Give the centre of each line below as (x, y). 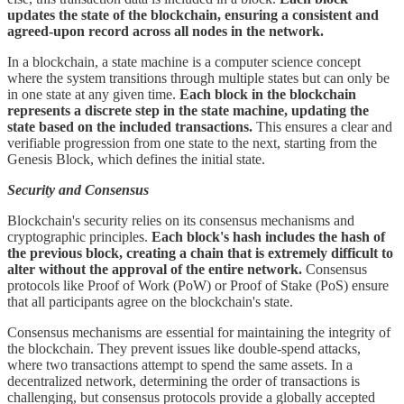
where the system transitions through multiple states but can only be (198, 78)
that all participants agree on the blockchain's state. (150, 301)
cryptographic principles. (79, 236)
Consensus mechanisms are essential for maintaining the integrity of (199, 332)
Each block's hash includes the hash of (268, 236)
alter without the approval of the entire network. (155, 269)
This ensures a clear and (322, 126)
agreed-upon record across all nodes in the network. (165, 31)
